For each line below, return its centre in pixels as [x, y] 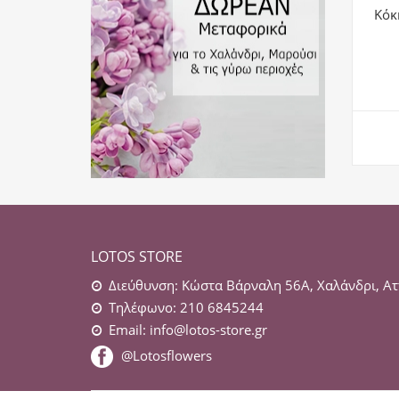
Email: [129, 330]
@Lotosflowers [167, 355]
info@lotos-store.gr [208, 330]
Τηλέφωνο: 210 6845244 [186, 308]
